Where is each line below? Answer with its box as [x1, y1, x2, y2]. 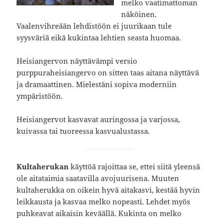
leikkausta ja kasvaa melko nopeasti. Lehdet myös [17, 197, 191, 207]
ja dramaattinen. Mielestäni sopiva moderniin [17, 79, 177, 90]
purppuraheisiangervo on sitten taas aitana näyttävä [17, 68, 200, 78]
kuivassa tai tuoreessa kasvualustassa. [17, 126, 150, 136]
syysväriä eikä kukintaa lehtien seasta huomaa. [17, 33, 182, 43]
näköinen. [121, 9, 157, 19]
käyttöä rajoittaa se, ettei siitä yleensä [69, 162, 200, 172]
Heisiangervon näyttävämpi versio [17, 56, 138, 66]
